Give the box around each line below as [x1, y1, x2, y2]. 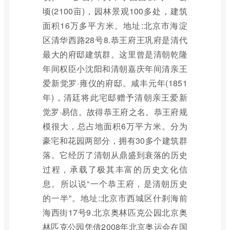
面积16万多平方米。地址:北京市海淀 [43, 20, 187, 31]
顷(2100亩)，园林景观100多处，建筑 [43, 5, 187, 17]
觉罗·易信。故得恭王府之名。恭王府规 [43, 106, 187, 118]
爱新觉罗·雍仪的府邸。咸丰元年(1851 [43, 77, 187, 89]
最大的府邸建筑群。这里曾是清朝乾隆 [43, 48, 187, 60]
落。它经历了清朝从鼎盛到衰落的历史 [43, 149, 187, 161]
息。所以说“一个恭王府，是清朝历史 [43, 178, 187, 189]
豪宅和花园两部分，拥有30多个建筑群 [43, 135, 187, 146]
